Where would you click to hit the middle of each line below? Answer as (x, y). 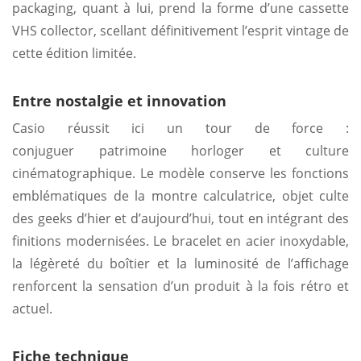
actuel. (32, 308)
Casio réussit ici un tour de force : (180, 128)
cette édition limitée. (74, 53)
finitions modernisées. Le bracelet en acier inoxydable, (180, 241)
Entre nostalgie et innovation (119, 100)
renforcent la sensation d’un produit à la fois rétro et (180, 286)
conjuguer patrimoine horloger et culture (180, 150)
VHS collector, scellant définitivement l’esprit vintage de (180, 30)
